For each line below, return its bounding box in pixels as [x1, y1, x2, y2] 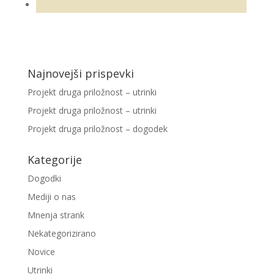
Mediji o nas [27, 190, 76, 202]
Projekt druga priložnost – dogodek [27, 122, 168, 135]
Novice [27, 245, 55, 257]
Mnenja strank [27, 209, 84, 221]
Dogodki [27, 172, 61, 184]
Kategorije [27, 152, 82, 167]
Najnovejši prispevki [27, 65, 134, 81]
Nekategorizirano [27, 227, 96, 239]
